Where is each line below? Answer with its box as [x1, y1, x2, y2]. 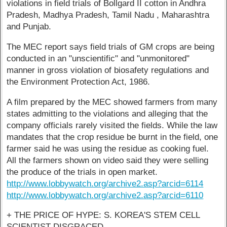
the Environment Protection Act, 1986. [7, 77, 150, 87]
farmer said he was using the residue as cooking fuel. [7, 143, 209, 154]
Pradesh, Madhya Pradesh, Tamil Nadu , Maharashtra [7, 10, 210, 20]
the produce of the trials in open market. [7, 167, 158, 177]
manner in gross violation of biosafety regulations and [7, 65, 209, 75]
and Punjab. [7, 21, 52, 31]
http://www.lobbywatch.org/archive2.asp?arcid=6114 [7, 178, 204, 188]
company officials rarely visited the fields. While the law [7, 120, 218, 130]
